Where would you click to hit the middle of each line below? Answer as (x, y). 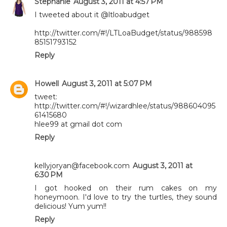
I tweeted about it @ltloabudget (92, 14)
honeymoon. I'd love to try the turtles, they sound (126, 197)
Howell (47, 83)
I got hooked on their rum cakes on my (126, 188)
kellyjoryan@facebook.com (82, 165)
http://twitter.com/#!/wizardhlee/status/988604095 (125, 106)
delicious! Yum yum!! (70, 206)
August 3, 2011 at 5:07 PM (107, 83)
